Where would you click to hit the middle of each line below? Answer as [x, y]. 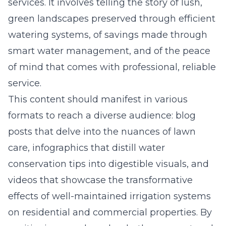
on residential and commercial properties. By [110, 212]
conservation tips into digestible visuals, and [108, 164]
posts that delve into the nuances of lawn [102, 132]
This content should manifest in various [98, 99]
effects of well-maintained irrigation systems [109, 196]
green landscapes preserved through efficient [112, 19]
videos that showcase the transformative [100, 180]
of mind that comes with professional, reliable [112, 67]
